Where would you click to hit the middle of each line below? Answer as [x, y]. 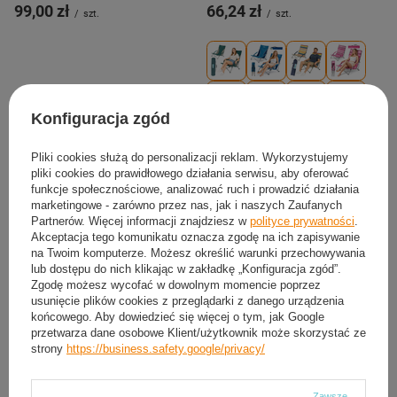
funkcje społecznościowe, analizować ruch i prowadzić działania [195, 189]
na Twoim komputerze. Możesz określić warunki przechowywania [198, 253]
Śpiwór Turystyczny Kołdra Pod [281, 375]
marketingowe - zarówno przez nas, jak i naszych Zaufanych [187, 205]
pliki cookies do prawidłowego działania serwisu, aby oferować [190, 173]
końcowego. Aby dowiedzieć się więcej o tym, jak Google [178, 316]
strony [49, 348]
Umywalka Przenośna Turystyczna [95, 375]
